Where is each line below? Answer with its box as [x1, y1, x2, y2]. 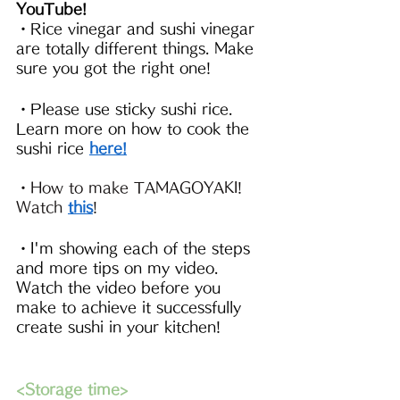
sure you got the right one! [16, 61, 211, 76]
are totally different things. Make [16, 41, 259, 56]
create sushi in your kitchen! [16, 320, 221, 335]
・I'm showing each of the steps [16, 241, 255, 256]
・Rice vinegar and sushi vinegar [16, 21, 260, 37]
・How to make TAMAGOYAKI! [16, 180, 247, 196]
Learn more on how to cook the [16, 121, 254, 137]
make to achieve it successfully [16, 300, 246, 315]
